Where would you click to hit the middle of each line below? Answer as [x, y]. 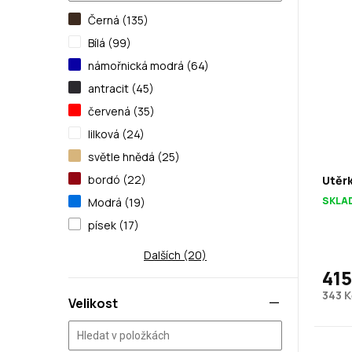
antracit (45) [121, 88]
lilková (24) [117, 134]
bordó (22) [117, 180]
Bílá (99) [110, 43]
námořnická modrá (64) [149, 66]
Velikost [93, 303]
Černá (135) [119, 20]
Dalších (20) [176, 255]
